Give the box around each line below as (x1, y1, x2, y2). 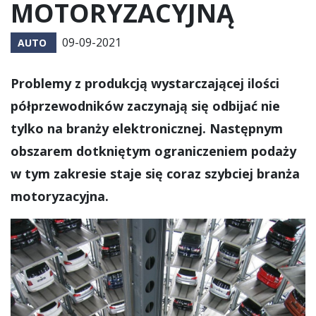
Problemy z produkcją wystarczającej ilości (11, 75, 279, 92)
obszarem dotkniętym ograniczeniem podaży (11, 142, 296, 159)
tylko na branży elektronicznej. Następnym (11, 120, 283, 137)
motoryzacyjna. (11, 188, 109, 205)
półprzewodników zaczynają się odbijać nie (11, 97, 280, 114)
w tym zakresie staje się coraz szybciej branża (11, 165, 300, 182)
